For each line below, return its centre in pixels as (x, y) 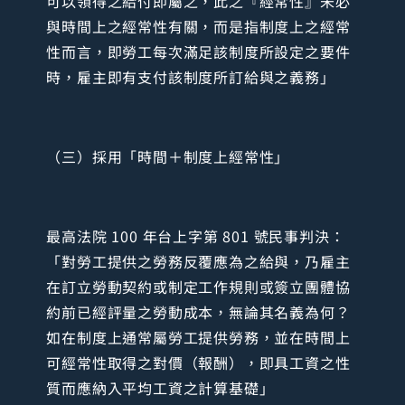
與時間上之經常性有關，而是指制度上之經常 (198, 26)
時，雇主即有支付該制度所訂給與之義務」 (191, 76)
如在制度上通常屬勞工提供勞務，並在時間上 (198, 337)
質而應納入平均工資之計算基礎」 (160, 387)
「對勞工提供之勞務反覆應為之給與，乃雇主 (198, 261)
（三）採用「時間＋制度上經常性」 (168, 156)
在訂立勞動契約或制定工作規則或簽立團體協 (198, 286)
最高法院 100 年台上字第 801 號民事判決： (196, 235)
